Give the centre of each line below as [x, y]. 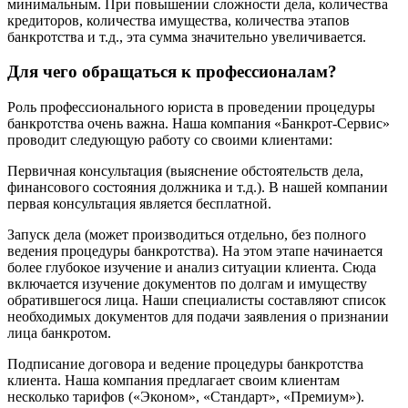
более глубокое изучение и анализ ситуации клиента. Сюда [192, 268]
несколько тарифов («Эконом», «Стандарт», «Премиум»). [186, 397]
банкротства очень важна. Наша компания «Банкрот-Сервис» [199, 124]
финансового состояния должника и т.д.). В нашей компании [198, 188]
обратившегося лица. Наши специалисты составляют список [197, 301]
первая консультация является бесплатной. [139, 204]
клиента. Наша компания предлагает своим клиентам [173, 381]
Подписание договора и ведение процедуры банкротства [185, 364]
